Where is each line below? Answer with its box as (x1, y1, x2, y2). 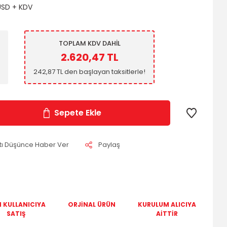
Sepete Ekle (54, 107, 101, 119)
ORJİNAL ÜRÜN (67, 200, 116, 209)
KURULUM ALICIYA (138, 200, 196, 209)
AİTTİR (156, 209, 178, 218)
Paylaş (98, 140, 120, 149)
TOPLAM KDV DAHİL (58, 38, 121, 48)
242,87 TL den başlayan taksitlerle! (33, 66, 145, 77)
